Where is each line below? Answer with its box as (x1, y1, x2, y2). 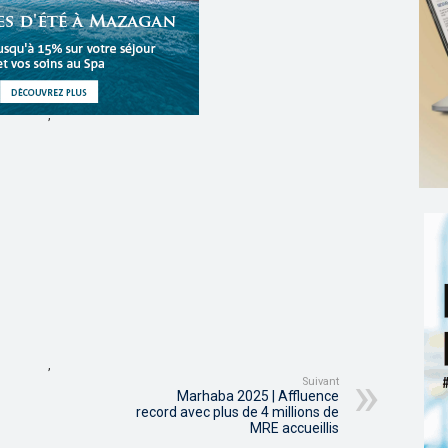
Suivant (302, 375, 339, 389)
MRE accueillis (250, 420, 339, 437)
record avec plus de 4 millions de (136, 404, 339, 421)
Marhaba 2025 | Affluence (177, 388, 339, 405)
